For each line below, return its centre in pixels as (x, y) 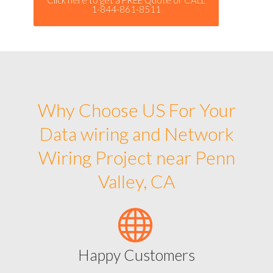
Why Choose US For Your (136, 109)
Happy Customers (136, 254)
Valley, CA (136, 181)
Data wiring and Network (136, 133)
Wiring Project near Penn (136, 157)
